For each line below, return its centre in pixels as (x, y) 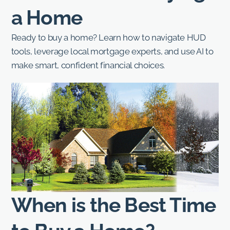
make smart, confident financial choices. (88, 65)
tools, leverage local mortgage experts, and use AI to (112, 51)
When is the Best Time (113, 205)
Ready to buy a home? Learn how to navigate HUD (108, 37)
